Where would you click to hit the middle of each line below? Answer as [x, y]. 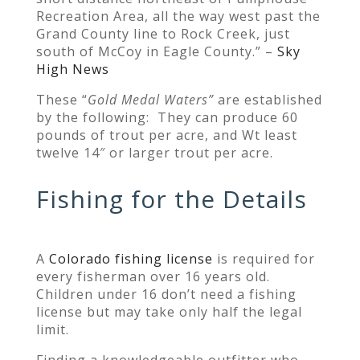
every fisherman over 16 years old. [153, 276]
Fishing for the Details [171, 198]
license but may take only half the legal [169, 311]
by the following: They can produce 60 [167, 117]
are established [268, 99]
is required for [264, 258]
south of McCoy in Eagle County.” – [156, 51]
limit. [54, 329]
